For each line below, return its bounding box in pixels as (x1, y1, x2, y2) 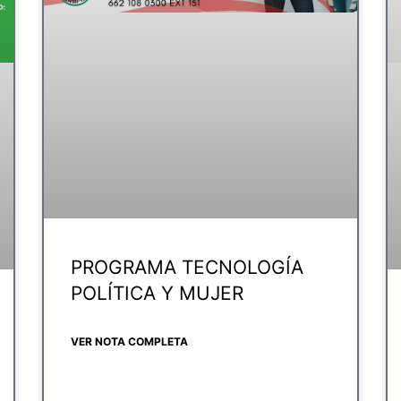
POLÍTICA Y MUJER (71, 282, 244, 305)
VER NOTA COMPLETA (71, 335, 189, 349)
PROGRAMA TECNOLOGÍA (71, 256, 304, 279)
